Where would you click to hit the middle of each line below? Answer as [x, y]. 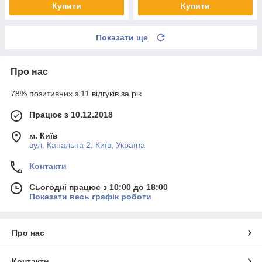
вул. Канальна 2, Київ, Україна [87, 145]
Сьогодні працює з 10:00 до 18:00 [99, 187]
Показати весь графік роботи [90, 197]
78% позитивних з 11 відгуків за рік [76, 94]
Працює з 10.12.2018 [71, 115]
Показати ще [122, 38]
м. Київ [44, 136]
